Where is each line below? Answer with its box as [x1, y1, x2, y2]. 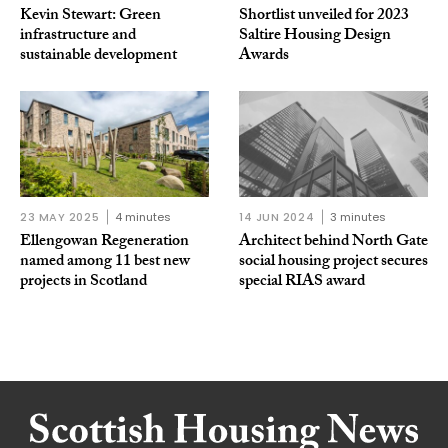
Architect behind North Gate [239, 229, 428, 257]
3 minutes [330, 209, 387, 226]
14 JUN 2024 [239, 209, 315, 226]
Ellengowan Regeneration [20, 229, 189, 257]
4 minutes [115, 209, 172, 226]
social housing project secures [239, 249, 428, 277]
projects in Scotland [20, 269, 147, 297]
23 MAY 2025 [20, 209, 100, 226]
